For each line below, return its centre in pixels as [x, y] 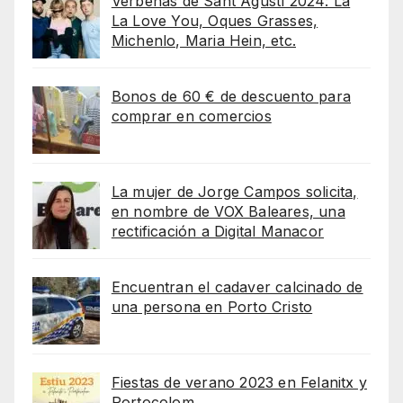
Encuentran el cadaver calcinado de [237, 287]
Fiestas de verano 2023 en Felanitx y [239, 383]
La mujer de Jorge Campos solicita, [234, 192]
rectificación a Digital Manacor [217, 232]
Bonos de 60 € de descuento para [231, 97]
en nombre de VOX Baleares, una [228, 212]
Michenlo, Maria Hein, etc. [203, 41]
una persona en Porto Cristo [212, 307]
